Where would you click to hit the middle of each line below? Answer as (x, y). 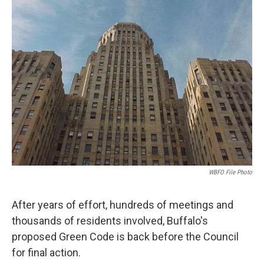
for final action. (46, 253)
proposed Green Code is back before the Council (125, 237)
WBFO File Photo (230, 172)
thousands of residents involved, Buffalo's (110, 221)
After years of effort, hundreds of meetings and (123, 205)
